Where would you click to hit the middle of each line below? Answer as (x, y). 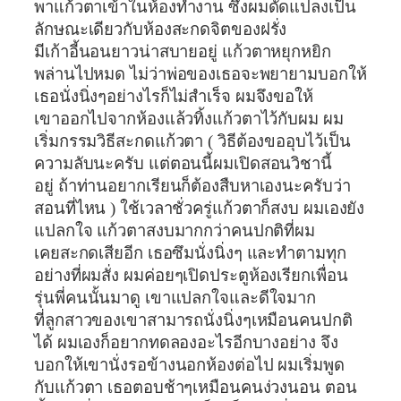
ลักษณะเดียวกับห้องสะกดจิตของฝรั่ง (163, 29)
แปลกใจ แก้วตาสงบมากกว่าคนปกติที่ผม (177, 230)
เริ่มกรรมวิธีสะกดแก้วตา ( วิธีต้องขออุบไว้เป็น (192, 141)
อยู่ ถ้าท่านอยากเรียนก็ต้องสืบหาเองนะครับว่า (192, 186)
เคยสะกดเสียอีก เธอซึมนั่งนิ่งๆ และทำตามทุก (190, 253)
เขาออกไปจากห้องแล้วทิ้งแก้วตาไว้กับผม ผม (189, 119)
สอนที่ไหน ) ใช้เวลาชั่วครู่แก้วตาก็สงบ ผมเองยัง (200, 208)
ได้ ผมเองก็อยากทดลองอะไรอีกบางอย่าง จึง (186, 342)
